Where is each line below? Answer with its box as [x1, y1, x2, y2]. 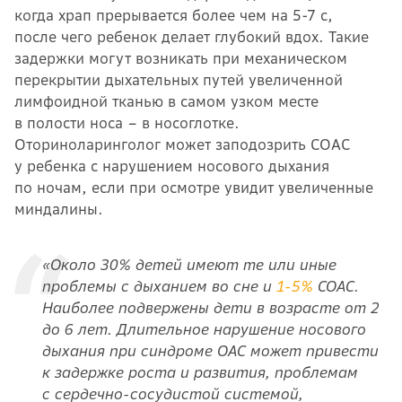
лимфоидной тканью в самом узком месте [14, 92, 319, 110]
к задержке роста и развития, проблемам [41, 363, 357, 381]
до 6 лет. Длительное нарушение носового [41, 319, 365, 338]
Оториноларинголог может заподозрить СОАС [14, 135, 351, 153]
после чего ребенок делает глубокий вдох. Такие [14, 27, 369, 46]
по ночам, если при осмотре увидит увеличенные [14, 178, 373, 197]
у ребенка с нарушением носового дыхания [14, 156, 329, 175]
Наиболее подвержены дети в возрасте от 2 [41, 298, 379, 317]
